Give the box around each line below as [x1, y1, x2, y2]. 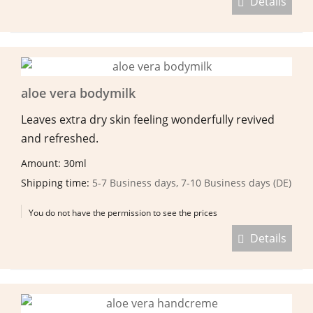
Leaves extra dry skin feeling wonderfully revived [21, 111, 275, 127]
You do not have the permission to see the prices [29, 206, 217, 219]
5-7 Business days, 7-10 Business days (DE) [92, 175, 291, 189]
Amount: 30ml [21, 156, 89, 170]
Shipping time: [21, 175, 92, 189]
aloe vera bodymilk [21, 84, 136, 101]
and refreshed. [21, 130, 99, 146]
